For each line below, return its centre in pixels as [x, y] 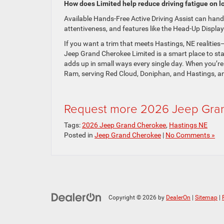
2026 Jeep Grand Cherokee [124, 125]
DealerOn [178, 197]
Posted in [79, 135]
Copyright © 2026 [133, 197]
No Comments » [190, 135]
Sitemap [206, 197]
